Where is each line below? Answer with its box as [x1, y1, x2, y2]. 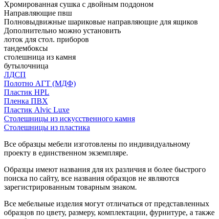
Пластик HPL [4, 88, 49, 96]
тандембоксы [4, 44, 48, 52]
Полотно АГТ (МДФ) [4, 79, 76, 88]
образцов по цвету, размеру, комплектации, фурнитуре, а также [4, 208, 215, 217]
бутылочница [4, 61, 48, 70]
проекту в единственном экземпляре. [4, 148, 128, 157]
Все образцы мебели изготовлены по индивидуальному [4, 139, 190, 148]
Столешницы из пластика [4, 123, 90, 131]
